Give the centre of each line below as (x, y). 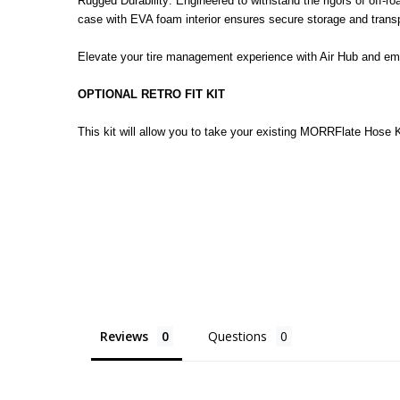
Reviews (124, 336)
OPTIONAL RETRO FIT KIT (151, 94)
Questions (237, 336)
